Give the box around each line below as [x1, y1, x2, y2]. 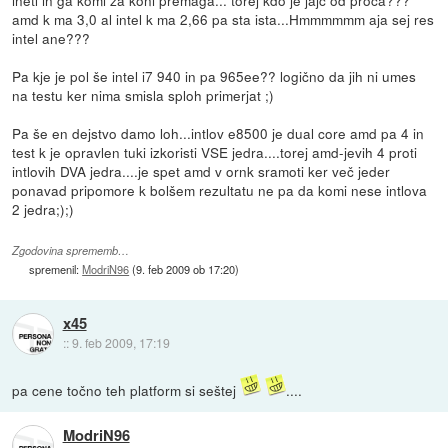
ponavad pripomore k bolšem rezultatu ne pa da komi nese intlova [12, 180, 428, 201]
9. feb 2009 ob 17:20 [136, 261, 236, 278]
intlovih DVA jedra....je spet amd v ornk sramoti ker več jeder [12, 161, 391, 182]
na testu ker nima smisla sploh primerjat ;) [12, 85, 275, 106]
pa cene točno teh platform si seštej [12, 380, 241, 401]
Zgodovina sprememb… [12, 243, 130, 259]
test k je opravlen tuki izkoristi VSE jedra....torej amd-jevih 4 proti [12, 142, 418, 163]
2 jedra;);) [12, 199, 75, 220]
